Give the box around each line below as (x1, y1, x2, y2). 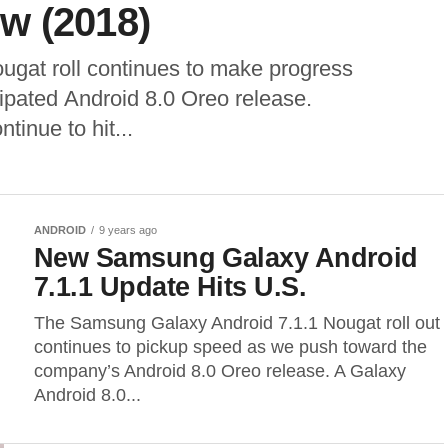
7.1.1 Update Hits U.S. (34, 271, 307, 302)
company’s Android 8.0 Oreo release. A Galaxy (34, 361, 406, 381)
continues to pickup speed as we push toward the (34, 337, 427, 357)
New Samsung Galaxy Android (34, 242, 418, 273)
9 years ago (99, 224, 157, 236)
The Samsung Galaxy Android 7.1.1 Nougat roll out (34, 313, 440, 333)
